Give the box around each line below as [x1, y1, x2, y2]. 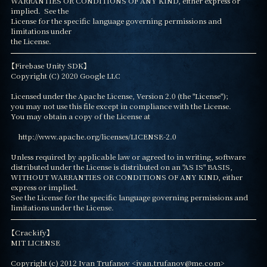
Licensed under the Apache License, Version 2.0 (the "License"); [10, 91, 228, 101]
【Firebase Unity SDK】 [10, 60, 88, 71]
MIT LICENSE [10, 237, 60, 248]
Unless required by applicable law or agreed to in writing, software [10, 151, 246, 162]
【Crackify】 [10, 227, 51, 238]
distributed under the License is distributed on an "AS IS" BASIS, [10, 162, 232, 172]
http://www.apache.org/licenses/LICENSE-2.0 [10, 131, 18, 142]
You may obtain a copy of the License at [10, 111, 150, 122]
